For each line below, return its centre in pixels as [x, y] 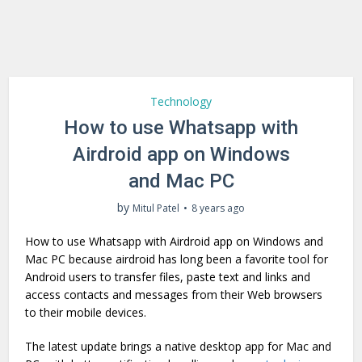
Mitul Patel [156, 208]
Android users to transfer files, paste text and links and [168, 277]
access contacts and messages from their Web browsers [174, 295]
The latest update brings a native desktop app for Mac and [179, 346]
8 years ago [218, 208]
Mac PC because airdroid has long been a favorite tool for [177, 259]
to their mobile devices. [86, 312]
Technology [181, 101]
